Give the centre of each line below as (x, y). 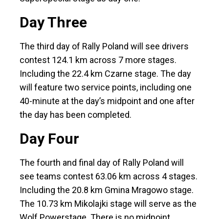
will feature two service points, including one (106, 88)
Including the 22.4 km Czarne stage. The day (105, 74)
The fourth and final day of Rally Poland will (102, 163)
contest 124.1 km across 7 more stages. (98, 60)
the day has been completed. (77, 115)
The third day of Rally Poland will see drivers (104, 46)
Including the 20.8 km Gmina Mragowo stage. (107, 190)
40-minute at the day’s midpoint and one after (107, 101)
